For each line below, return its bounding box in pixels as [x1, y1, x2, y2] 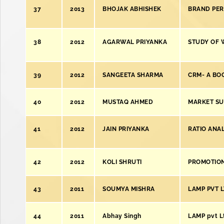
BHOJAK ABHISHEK [102, 5, 161, 12]
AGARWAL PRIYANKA [102, 38, 167, 45]
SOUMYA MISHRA [102, 185, 155, 192]
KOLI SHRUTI [102, 158, 142, 165]
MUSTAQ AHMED [102, 98, 153, 105]
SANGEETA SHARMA [102, 71, 163, 78]
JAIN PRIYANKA [102, 125, 149, 132]
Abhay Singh [102, 212, 141, 219]
